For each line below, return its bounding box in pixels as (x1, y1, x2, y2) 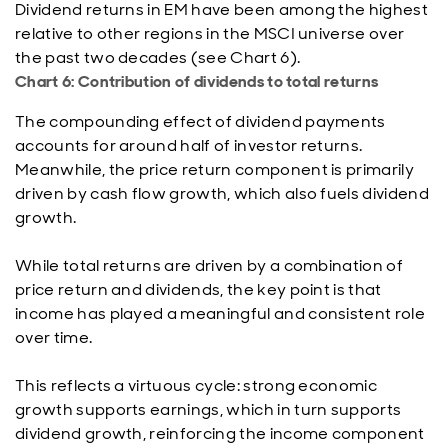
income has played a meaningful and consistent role (15, 303, 426, 324)
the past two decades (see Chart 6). (15, 47, 304, 68)
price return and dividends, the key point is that (15, 279, 382, 300)
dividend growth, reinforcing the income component (15, 423, 425, 444)
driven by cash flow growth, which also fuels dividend (15, 183, 429, 204)
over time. (15, 327, 93, 348)
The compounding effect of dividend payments (15, 111, 386, 132)
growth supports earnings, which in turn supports (15, 399, 402, 420)
